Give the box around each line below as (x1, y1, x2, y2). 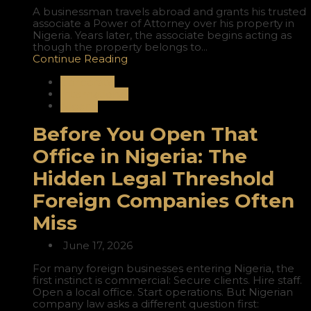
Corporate (60, 76, 115, 90)
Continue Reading (33, 52, 128, 66)
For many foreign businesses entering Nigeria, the (33, 262, 294, 276)
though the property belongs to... (33, 40, 208, 54)
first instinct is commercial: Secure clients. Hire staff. (33, 274, 302, 287)
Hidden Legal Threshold (33, 167, 274, 191)
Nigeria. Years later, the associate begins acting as (33, 28, 292, 42)
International (60, 87, 128, 101)
